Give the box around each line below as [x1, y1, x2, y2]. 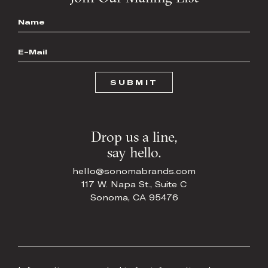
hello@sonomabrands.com [72, 166, 196, 177]
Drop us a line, [91, 127, 177, 146]
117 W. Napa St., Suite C [81, 179, 187, 190]
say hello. [106, 143, 162, 162]
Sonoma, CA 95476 [90, 192, 178, 203]
